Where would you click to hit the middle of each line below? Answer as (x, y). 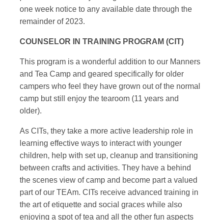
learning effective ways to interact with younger (101, 143)
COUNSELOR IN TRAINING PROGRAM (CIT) (102, 42)
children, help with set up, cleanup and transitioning (109, 156)
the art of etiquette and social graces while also (101, 205)
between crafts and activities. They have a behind (105, 168)
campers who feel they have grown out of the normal (110, 86)
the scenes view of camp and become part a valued (109, 180)
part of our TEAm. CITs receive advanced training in (109, 192)
